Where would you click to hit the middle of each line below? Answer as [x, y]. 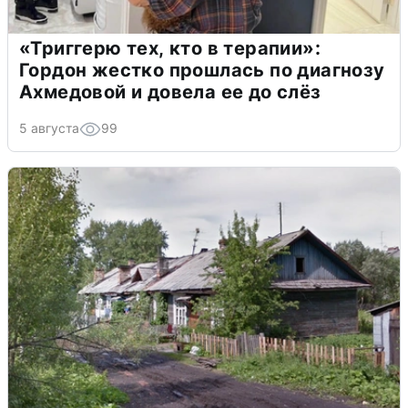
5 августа [49, 127]
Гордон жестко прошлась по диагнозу [202, 70]
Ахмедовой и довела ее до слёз [170, 92]
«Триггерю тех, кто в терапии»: [170, 48]
